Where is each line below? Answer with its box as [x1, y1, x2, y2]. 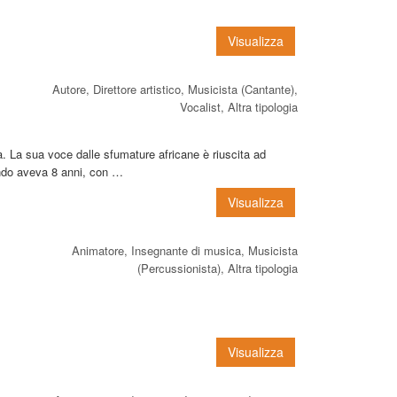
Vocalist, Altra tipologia [180, 97, 298, 115]
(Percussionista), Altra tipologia [137, 259, 298, 276]
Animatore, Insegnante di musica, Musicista [72, 241, 298, 259]
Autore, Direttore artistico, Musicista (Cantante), [52, 80, 298, 97]
